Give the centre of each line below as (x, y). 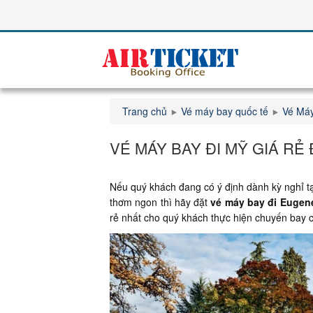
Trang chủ (145, 111)
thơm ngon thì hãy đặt (160, 202)
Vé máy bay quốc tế (225, 111)
